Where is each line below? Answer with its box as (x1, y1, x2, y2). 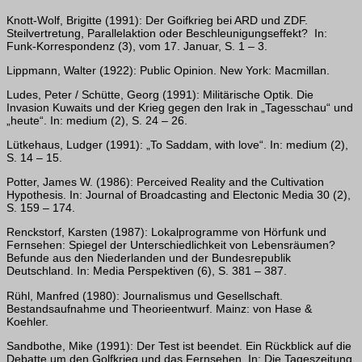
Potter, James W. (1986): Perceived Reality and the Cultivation (6, 175, 324, 189)
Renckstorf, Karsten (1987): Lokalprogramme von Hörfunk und (6, 225, 326, 239)
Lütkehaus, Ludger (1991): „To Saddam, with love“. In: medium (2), (6, 138, 348, 152)
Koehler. (6, 314, 48, 328)
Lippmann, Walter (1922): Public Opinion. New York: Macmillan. (6, 64, 330, 78)
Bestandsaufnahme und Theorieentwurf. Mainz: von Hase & (6, 301, 312, 315)
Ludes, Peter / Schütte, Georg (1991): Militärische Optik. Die (6, 88, 314, 102)
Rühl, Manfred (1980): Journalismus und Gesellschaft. (6, 288, 283, 302)
